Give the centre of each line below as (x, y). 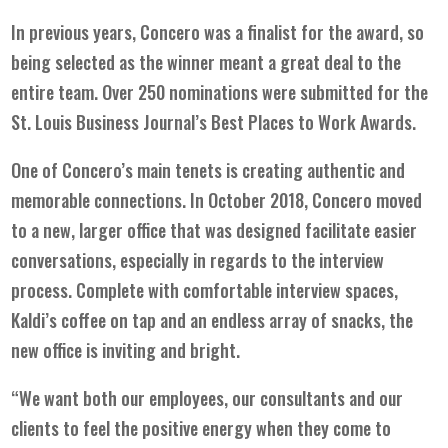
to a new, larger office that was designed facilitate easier (214, 229)
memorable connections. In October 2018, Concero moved (217, 199)
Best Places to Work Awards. (312, 121)
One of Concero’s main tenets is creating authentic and (208, 169)
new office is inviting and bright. (126, 349)
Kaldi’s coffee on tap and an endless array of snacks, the (212, 319)
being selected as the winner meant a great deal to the (206, 61)
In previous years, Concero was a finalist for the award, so (218, 31)
